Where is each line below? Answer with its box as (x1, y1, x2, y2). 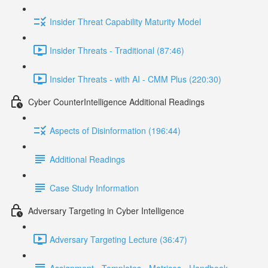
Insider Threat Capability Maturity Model (50, 15, 201, 28)
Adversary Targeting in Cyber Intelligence (28, 204, 184, 217)
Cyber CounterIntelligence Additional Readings (28, 95, 205, 108)
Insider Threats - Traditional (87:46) (50, 44, 184, 56)
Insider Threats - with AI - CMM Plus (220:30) (50, 72, 221, 85)
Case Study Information (50, 181, 139, 194)
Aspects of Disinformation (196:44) (50, 124, 181, 136)
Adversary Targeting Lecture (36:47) (50, 233, 187, 245)
